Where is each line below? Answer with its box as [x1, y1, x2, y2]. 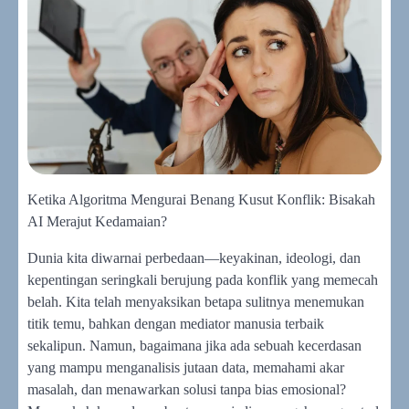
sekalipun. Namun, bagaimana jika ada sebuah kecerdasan [27, 337, 362, 353]
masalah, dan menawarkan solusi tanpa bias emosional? [27, 381, 346, 397]
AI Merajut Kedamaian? [27, 213, 167, 229]
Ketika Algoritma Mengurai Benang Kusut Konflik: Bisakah [27, 191, 375, 207]
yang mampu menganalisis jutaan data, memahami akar [27, 359, 344, 375]
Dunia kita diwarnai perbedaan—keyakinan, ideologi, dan [27, 249, 361, 266]
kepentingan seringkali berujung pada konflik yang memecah [27, 271, 378, 288]
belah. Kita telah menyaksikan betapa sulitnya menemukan [27, 293, 364, 309]
